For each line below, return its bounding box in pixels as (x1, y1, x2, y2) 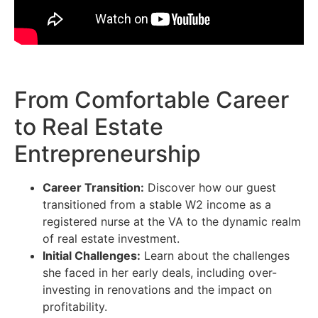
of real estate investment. (43, 231, 180, 246)
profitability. (43, 300, 107, 314)
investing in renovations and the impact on (43, 283, 272, 297)
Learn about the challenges (141, 248, 290, 263)
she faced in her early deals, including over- (43, 265, 277, 280)
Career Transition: (43, 180, 144, 195)
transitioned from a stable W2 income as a (43, 197, 271, 212)
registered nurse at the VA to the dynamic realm (43, 214, 301, 229)
